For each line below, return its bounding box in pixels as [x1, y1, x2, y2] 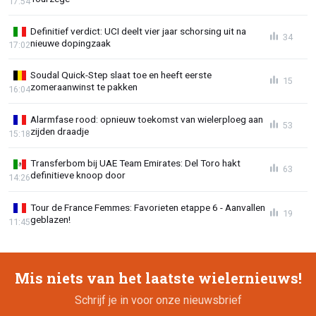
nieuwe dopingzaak [30, 37, 111, 49]
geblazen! [30, 214, 71, 226]
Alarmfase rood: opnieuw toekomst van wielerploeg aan [30, 113, 263, 125]
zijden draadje [30, 125, 89, 137]
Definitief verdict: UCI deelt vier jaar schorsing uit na [30, 25, 246, 37]
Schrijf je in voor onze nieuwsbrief [74, 293, 242, 307]
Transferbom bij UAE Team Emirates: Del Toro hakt [30, 157, 241, 169]
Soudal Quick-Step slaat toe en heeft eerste [30, 69, 212, 81]
